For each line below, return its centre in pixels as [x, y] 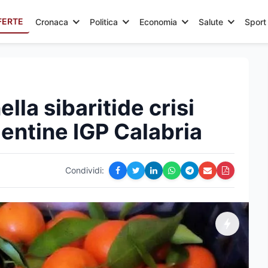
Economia [158, 22]
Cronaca [52, 22]
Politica [104, 22]
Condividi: [85, 170]
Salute [211, 22]
